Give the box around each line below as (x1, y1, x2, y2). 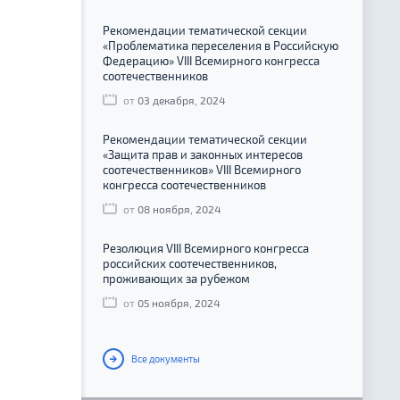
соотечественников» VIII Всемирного (103, 162, 301, 178)
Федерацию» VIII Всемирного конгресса (103, 54, 320, 69)
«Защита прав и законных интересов (103, 147, 303, 162)
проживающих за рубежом (103, 271, 250, 287)
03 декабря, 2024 (137, 94, 225, 107)
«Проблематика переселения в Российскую (103, 38, 338, 54)
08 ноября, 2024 (137, 203, 221, 216)
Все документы (129, 353, 200, 365)
